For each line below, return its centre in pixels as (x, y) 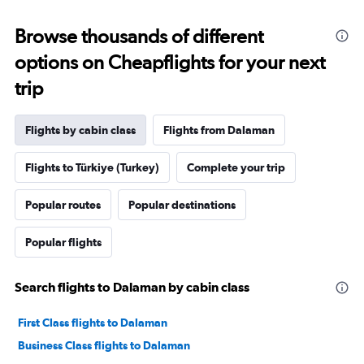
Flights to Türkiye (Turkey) (92, 167)
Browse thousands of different (139, 36)
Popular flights (63, 242)
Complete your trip (236, 167)
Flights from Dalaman (219, 130)
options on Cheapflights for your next (170, 62)
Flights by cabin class (80, 130)
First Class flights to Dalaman (93, 323)
